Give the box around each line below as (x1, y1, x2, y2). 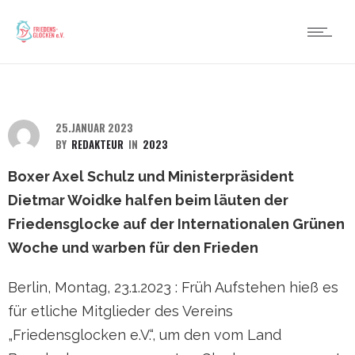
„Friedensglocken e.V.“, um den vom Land (8, 326, 281, 343)
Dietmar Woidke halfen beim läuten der (8, 192, 288, 208)
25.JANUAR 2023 (55, 120, 133, 136)
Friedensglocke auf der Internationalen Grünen (8, 216, 345, 232)
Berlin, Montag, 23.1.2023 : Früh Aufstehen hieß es (8, 279, 338, 296)
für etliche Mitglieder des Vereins (8, 303, 233, 319)
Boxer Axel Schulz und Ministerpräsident (8, 168, 294, 185)
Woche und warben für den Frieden (8, 239, 258, 256)
